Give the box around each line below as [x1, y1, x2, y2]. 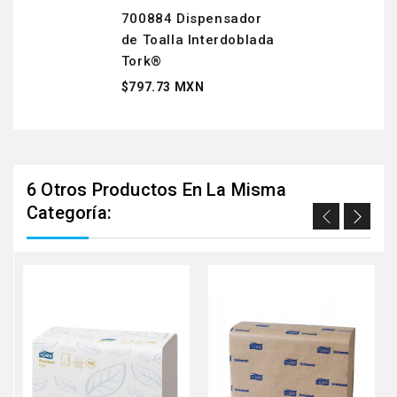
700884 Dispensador [121, 11, 262, 27]
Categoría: [27, 202, 112, 224]
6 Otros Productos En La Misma [27, 179, 286, 201]
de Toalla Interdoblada [121, 32, 275, 49]
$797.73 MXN [121, 80, 205, 95]
